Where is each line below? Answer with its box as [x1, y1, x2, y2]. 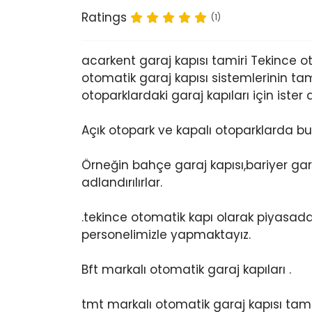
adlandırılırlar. [81, 174, 162, 191]
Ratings [81, 8, 127, 26]
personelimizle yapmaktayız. [81, 226, 251, 243]
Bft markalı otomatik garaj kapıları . [81, 261, 291, 278]
